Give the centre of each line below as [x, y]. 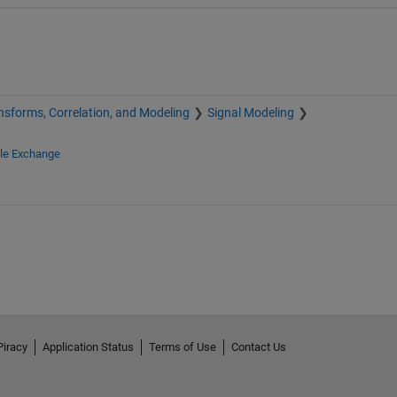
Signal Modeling [250, 113]
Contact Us [258, 347]
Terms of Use [182, 347]
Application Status [88, 347]
